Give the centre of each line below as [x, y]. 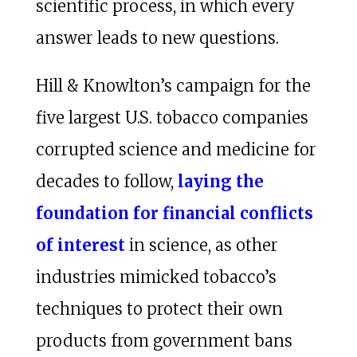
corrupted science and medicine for [176, 149]
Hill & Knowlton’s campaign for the [173, 85]
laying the [220, 181]
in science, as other [201, 245]
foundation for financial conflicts [174, 213]
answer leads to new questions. [157, 37]
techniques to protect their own [159, 308]
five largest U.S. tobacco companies [172, 117]
